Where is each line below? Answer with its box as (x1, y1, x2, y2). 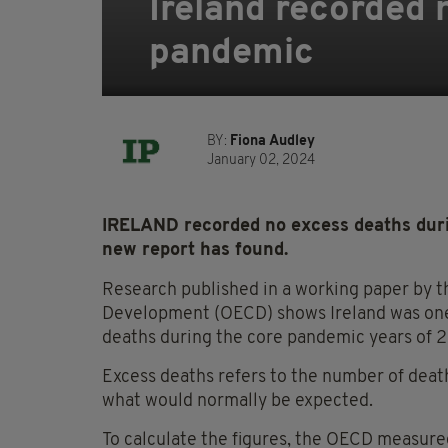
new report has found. (102, 241, 288, 261)
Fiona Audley (230, 134, 315, 150)
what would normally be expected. (102, 392, 373, 412)
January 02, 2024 (207, 153, 315, 169)
